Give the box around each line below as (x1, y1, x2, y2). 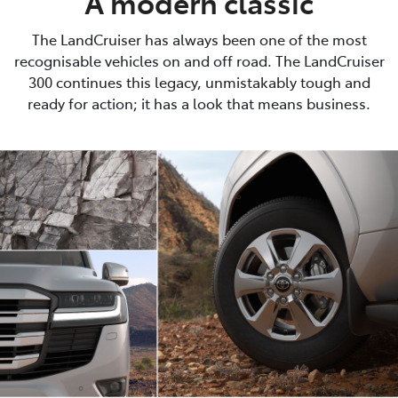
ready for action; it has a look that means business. (28, 93, 370, 114)
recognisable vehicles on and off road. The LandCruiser (13, 51, 385, 71)
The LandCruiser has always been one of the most (31, 29, 367, 50)
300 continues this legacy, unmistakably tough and (28, 72, 370, 92)
